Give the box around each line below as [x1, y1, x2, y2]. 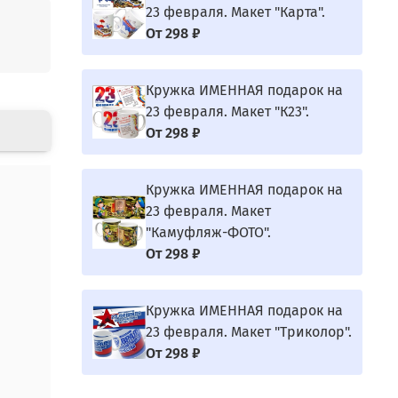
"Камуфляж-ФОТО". [145, 223, 271, 241]
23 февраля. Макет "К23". [145, 102, 309, 120]
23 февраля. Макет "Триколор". [145, 322, 352, 340]
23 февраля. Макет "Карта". [145, 3, 325, 20]
